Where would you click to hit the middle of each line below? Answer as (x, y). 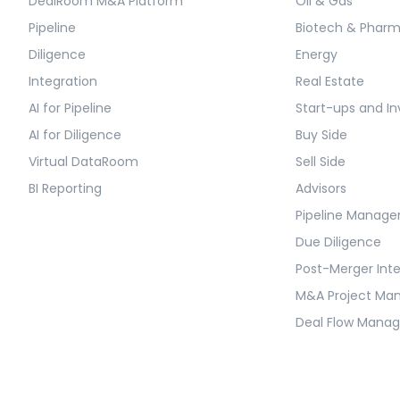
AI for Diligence (75, 135)
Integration (63, 82)
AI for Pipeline (70, 108)
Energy (317, 55)
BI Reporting (65, 189)
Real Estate (330, 82)
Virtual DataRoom (83, 162)
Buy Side (322, 135)
